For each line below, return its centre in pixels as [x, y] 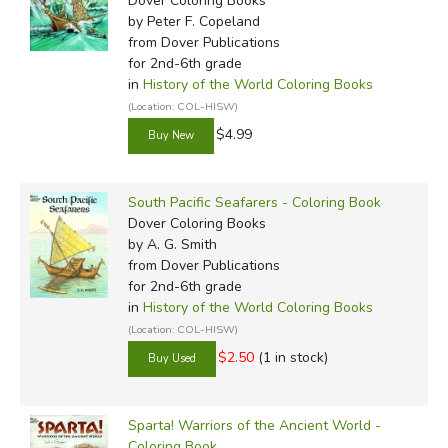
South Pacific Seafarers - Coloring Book [254, 202]
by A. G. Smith [172, 244]
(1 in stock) [292, 357]
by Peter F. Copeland [193, 21]
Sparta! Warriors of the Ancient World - [254, 425]
